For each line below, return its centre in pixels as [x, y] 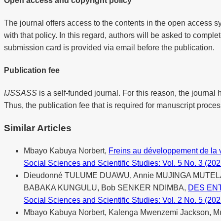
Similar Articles [38, 128]
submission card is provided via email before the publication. [110, 47]
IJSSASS [20, 93]
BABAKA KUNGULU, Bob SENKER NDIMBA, [106, 187]
